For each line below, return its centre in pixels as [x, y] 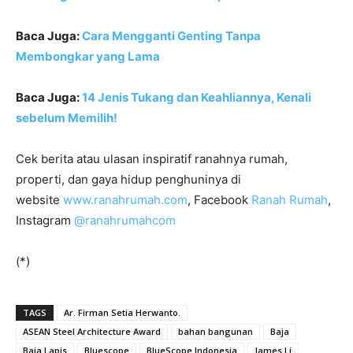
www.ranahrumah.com [125, 200]
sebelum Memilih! [67, 118]
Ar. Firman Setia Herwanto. [122, 313]
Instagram [45, 221]
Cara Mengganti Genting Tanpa [171, 36]
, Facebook [219, 200]
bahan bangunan [216, 332]
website [39, 200]
